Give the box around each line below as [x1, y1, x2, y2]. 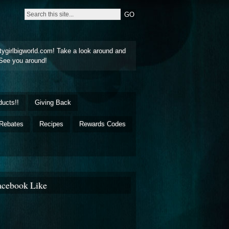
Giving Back [35, 98, 71, 106]
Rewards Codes [79, 120, 126, 128]
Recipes [39, 120, 63, 128]
